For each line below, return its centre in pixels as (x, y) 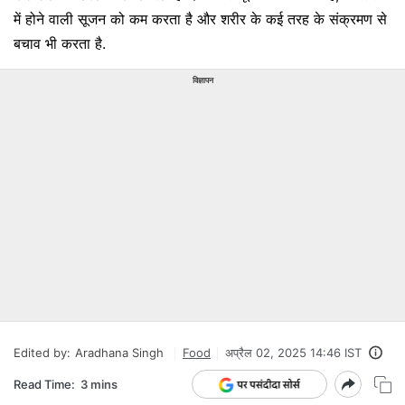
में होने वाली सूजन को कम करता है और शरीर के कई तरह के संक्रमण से (200, 19)
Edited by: (42, 353)
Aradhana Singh (119, 353)
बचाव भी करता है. (60, 43)
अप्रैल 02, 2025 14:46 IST (293, 353)
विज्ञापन (202, 80)
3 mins (99, 384)
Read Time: (44, 384)
